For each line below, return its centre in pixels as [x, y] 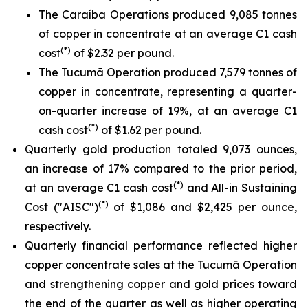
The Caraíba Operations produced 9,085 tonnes [168, 14]
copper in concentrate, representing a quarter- [168, 91]
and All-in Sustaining [240, 188]
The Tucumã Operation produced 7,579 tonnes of [168, 72]
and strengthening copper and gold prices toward [161, 284]
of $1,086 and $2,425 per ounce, [205, 207]
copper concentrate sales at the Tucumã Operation [161, 265]
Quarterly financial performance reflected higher [161, 245]
